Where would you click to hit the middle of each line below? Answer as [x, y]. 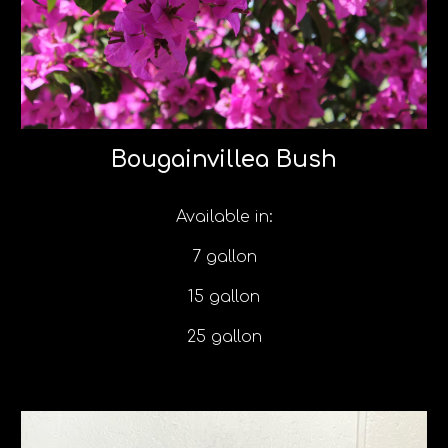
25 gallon [224, 337]
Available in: [224, 217]
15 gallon [224, 297]
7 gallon [224, 257]
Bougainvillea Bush [224, 160]
